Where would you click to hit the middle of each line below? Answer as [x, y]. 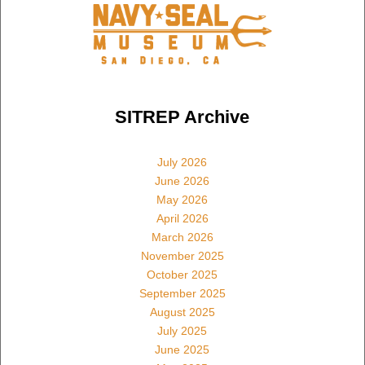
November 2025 [182, 255]
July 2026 [182, 162]
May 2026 [182, 199]
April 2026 [182, 218]
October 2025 [182, 274]
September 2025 [182, 293]
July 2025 [182, 330]
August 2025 [182, 312]
